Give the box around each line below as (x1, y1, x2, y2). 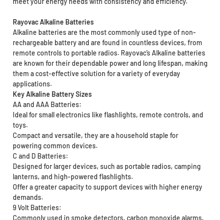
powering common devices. (12, 141, 98, 150)
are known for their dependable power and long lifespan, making (12, 59, 208, 68)
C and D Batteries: (12, 152, 68, 161)
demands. (12, 193, 43, 202)
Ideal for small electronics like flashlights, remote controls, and (12, 110, 203, 119)
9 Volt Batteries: (12, 203, 61, 212)
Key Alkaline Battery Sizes (12, 90, 92, 99)
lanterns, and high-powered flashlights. (12, 172, 133, 181)
